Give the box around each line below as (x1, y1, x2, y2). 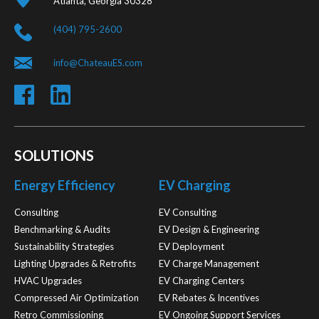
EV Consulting (158, 206, 216, 218)
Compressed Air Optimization (14, 291, 139, 303)
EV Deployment (158, 240, 224, 252)
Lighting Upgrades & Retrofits (14, 257, 136, 269)
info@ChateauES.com (53, 56, 142, 68)
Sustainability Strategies (14, 240, 114, 252)
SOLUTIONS (14, 146, 94, 164)
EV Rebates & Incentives (158, 291, 259, 303)
